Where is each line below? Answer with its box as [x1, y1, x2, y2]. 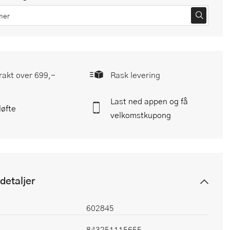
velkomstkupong [110, 109, 171, 121]
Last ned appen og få [110, 95, 188, 107]
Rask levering [110, 69, 160, 81]
